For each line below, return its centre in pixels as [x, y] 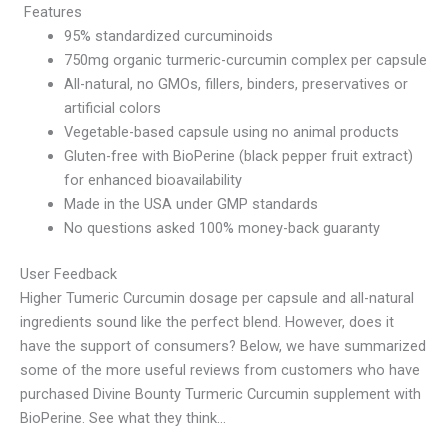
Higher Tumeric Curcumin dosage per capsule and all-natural [217, 297]
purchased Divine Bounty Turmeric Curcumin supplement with [220, 393]
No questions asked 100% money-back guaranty [221, 227]
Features [51, 11]
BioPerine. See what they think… [123, 417]
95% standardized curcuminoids [168, 35]
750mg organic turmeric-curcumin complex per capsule [245, 59]
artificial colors [112, 107]
